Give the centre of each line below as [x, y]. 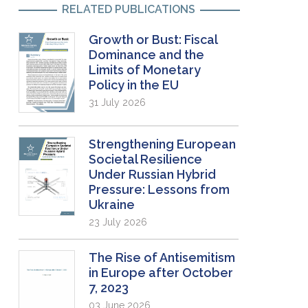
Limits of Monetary [145, 70]
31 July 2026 [118, 103]
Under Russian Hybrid [153, 174]
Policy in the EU [134, 85]
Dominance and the [147, 55]
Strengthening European [163, 144]
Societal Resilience [146, 159]
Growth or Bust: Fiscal [153, 40]
